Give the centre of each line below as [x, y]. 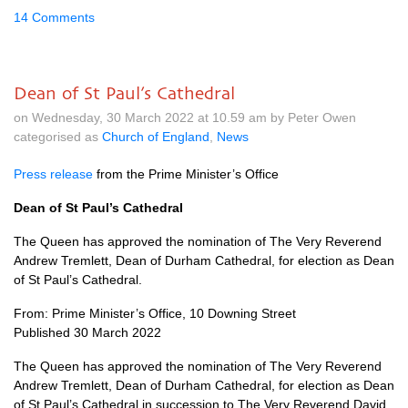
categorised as [58, 137]
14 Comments [54, 17]
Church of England [156, 137]
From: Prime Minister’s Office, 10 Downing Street [155, 313]
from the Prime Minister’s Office [186, 174]
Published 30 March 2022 [87, 332]
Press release [53, 174]
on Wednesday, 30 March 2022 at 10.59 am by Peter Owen [185, 117]
